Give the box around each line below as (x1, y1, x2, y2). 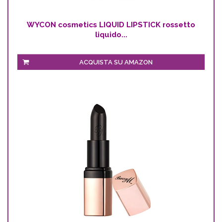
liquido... (95, 30, 127, 39)
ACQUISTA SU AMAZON (79, 58, 153, 66)
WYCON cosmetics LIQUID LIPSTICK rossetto (27, 20, 195, 29)
